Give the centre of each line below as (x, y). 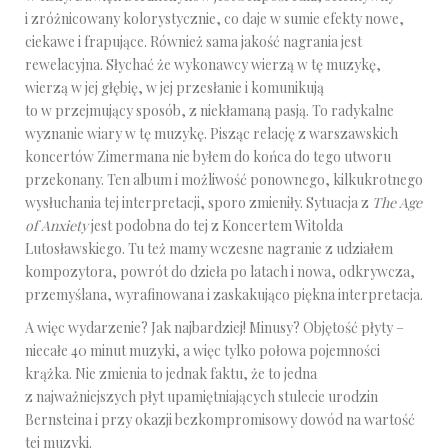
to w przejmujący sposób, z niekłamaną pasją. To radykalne (209, 110)
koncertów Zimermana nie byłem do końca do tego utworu (208, 156)
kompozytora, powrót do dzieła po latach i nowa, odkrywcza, (220, 271)
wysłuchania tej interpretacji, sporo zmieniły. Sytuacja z (198, 202)
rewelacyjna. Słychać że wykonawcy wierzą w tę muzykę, (203, 64)
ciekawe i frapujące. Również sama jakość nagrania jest (193, 41)
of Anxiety (56, 225)
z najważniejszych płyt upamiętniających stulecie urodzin (201, 396)
